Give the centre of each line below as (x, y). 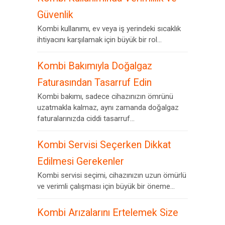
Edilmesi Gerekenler (81, 161)
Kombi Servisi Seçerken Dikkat (104, 145)
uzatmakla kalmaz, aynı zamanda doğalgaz (108, 107)
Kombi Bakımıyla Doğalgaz (95, 66)
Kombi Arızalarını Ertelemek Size (108, 213)
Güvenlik (55, 15)
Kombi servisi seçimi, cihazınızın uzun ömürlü (112, 175)
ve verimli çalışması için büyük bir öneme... (106, 186)
